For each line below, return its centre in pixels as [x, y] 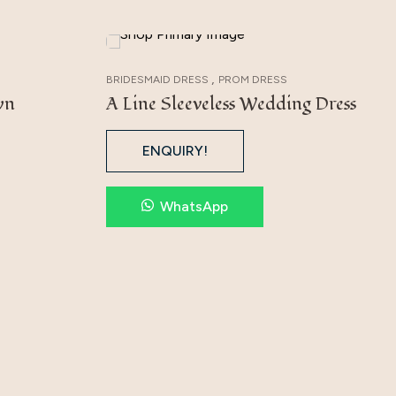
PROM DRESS [252, 80]
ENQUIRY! [175, 151]
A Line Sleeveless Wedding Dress [231, 105]
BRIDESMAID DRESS [157, 80]
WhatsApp [194, 207]
